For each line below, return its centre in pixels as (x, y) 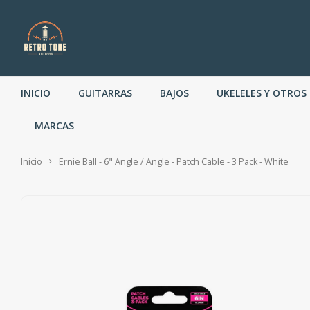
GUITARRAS (105, 93)
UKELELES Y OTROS (262, 93)
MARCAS (54, 125)
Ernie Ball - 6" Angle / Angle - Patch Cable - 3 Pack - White (174, 162)
